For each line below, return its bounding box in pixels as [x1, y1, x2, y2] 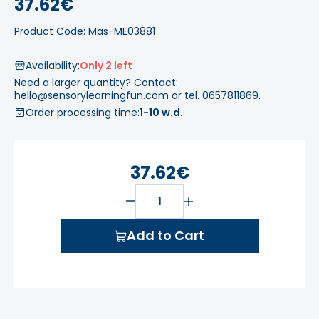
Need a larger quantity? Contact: [14, 75, 178, 90]
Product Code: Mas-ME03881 [14, 24, 155, 39]
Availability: [26, 58, 80, 73]
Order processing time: [26, 105, 140, 120]
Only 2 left [80, 58, 132, 73]
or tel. [169, 88, 202, 103]
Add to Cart [127, 226, 204, 245]
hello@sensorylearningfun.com [14, 88, 169, 103]
